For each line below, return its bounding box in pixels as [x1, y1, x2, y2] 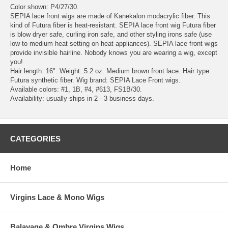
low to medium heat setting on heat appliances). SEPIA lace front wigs [10, 40, 218, 48]
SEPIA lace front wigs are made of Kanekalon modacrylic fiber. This [10, 12, 210, 20]
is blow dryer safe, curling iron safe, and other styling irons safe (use [10, 31, 212, 39]
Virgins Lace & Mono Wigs [10, 193, 104, 202]
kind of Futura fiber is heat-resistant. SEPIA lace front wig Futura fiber [10, 21, 216, 30]
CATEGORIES [10, 134, 61, 144]
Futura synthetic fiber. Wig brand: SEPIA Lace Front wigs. [10, 76, 181, 84]
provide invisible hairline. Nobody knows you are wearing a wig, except [10, 49, 217, 57]
